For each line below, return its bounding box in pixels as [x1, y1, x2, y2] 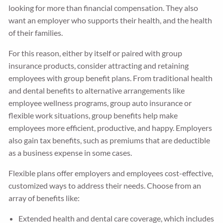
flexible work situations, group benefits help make [8, 111, 178, 120]
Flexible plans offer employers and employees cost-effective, [8, 168, 214, 178]
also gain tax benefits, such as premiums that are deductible [8, 135, 211, 145]
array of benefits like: [8, 193, 80, 203]
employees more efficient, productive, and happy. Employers [8, 123, 213, 132]
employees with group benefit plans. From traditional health [8, 73, 213, 83]
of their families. [8, 28, 63, 37]
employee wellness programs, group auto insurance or [8, 98, 192, 108]
